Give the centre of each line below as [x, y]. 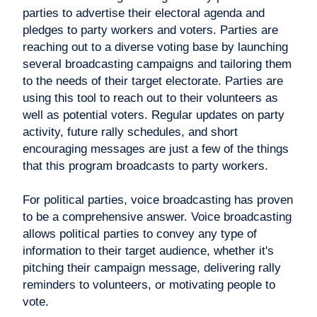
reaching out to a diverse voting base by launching [155, 47]
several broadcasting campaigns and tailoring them [157, 64]
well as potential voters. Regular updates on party [154, 115]
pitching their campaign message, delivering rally [152, 268]
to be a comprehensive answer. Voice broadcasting [157, 217]
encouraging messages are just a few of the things [156, 149]
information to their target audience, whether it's [148, 251]
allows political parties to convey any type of [140, 234]
